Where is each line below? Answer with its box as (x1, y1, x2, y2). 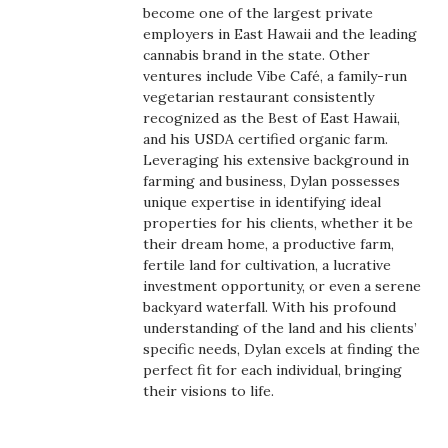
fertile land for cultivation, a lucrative (143, 256, 392, 274)
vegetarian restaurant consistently (143, 88, 375, 106)
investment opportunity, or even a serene (143, 277, 422, 295)
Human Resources (60, 50, 188, 69)
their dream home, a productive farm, (143, 235, 395, 253)
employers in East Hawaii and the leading (143, 25, 418, 43)
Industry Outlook (60, 99, 175, 118)
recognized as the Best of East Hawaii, (143, 109, 401, 127)
